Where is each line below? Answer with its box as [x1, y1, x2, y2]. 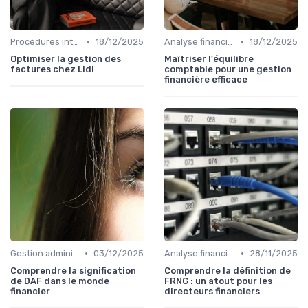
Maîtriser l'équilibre [164, 54, 254, 65]
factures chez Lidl [10, 64, 94, 75]
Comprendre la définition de [164, 265, 291, 276]
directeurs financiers [164, 286, 260, 297]
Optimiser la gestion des [10, 54, 121, 65]
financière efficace [164, 74, 247, 85]
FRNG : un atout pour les [164, 276, 272, 287]
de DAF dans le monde [10, 276, 109, 287]
